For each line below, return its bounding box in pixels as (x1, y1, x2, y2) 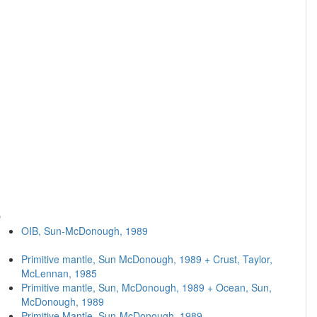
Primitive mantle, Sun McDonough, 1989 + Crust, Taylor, (21, 252, 272, 266)
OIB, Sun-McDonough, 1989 (21, 224, 148, 238)
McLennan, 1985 (21, 266, 97, 280)
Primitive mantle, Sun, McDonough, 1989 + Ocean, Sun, (21, 280, 272, 294)
